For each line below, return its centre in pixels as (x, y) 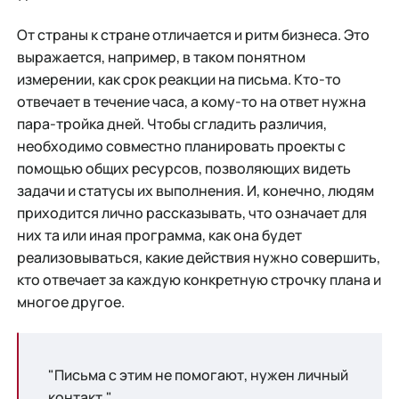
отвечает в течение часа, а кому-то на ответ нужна (191, 101)
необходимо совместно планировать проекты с (181, 146)
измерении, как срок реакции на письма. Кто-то (179, 79)
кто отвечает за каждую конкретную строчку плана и (199, 279)
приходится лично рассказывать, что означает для (191, 212)
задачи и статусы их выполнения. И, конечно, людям (195, 190)
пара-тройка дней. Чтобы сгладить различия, (171, 123)
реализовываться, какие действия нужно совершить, (198, 257)
